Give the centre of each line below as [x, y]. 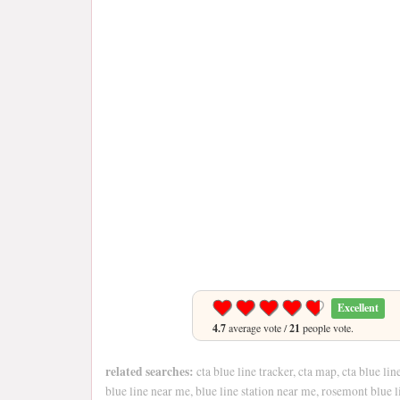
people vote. [326, 328]
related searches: [150, 371]
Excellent [358, 308]
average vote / [257, 328]
